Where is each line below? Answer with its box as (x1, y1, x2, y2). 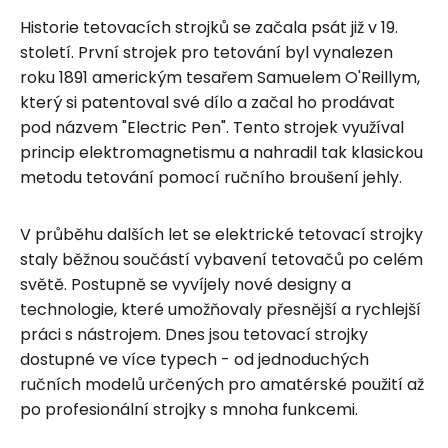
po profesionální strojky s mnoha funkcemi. (20, 397, 358, 421)
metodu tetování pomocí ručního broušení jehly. (20, 165, 402, 189)
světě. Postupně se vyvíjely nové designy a (20, 272, 351, 296)
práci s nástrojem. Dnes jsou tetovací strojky (20, 322, 368, 346)
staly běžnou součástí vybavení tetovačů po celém (20, 247, 423, 271)
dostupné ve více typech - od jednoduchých (20, 347, 369, 371)
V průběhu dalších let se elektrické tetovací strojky (20, 222, 423, 246)
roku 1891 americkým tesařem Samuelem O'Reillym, (20, 65, 420, 89)
